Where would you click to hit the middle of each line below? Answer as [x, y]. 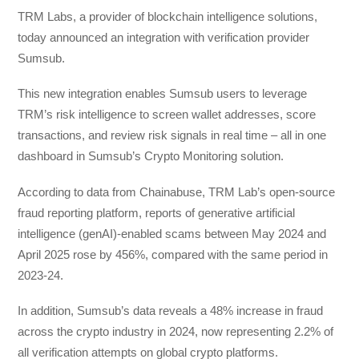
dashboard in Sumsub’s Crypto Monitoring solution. [151, 156]
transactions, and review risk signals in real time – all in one [172, 135]
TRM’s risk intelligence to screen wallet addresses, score [167, 115]
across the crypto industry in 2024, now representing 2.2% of [176, 331]
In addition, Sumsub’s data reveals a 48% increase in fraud [171, 310]
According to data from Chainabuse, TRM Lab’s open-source [177, 192]
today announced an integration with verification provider [164, 38]
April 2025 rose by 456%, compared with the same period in [173, 254]
